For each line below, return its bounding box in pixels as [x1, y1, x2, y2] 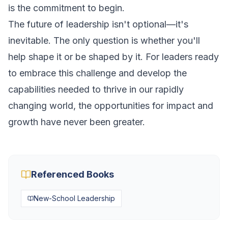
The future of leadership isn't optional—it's [8, 19, 188, 30]
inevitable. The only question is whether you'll [8, 35, 200, 46]
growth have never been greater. [8, 117, 145, 127]
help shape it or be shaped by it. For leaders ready [8, 51, 219, 62]
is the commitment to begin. [8, 3, 125, 13]
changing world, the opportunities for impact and [8, 100, 213, 111]
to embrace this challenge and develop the [8, 68, 187, 78]
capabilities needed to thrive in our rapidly [8, 84, 184, 95]
